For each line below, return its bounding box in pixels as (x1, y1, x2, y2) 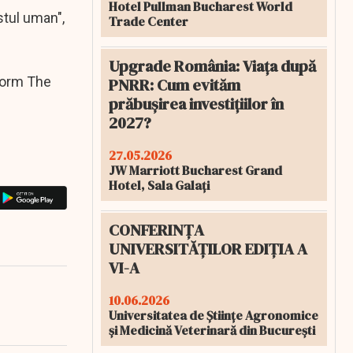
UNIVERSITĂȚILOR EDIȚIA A (109, 238, 307, 260)
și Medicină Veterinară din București (109, 321, 315, 339)
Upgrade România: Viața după (109, 55, 316, 77)
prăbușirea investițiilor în (109, 93, 284, 115)
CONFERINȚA (109, 219, 204, 241)
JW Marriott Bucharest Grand (109, 162, 282, 179)
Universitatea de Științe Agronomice (109, 307, 318, 324)
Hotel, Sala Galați (109, 176, 210, 194)
